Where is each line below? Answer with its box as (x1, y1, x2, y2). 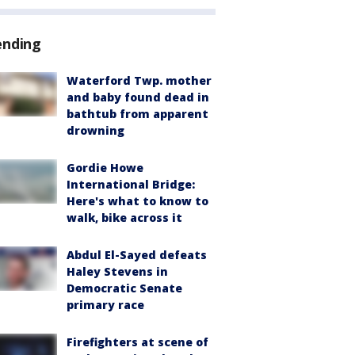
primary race (67, 297, 144, 313)
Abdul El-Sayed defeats (67, 247, 207, 263)
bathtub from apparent (67, 106, 208, 122)
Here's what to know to (67, 193, 208, 209)
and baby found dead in (67, 90, 209, 105)
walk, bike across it (67, 210, 182, 226)
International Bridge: (67, 177, 195, 193)
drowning (67, 123, 124, 139)
